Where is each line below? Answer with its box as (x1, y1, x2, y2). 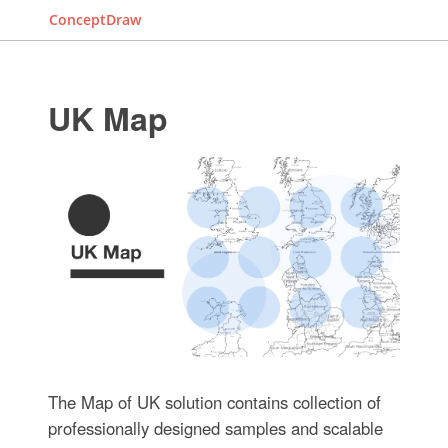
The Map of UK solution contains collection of (47, 389, 381, 414)
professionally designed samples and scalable (47, 415, 383, 440)
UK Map (47, 95, 168, 141)
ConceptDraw (49, 10, 141, 29)
